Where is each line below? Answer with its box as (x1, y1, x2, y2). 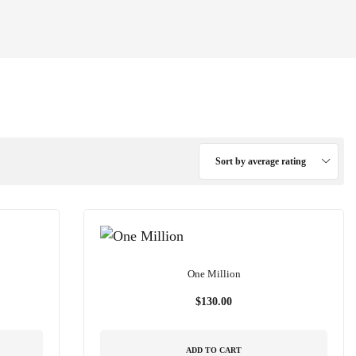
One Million (187, 268, 241, 280)
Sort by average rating (215, 156, 306, 167)
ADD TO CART (186, 345, 242, 354)
